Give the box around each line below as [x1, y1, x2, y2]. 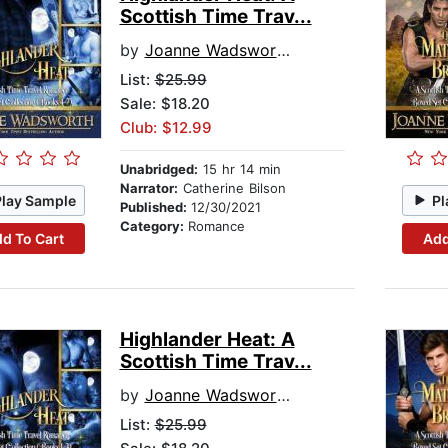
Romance [187, 218, 245, 235]
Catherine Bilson [177, 180, 286, 197]
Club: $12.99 [119, 118, 212, 138]
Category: [119, 218, 188, 235]
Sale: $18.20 [119, 94, 210, 114]
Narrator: [119, 180, 178, 197]
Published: [119, 199, 191, 216]
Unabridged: [119, 161, 198, 178]
